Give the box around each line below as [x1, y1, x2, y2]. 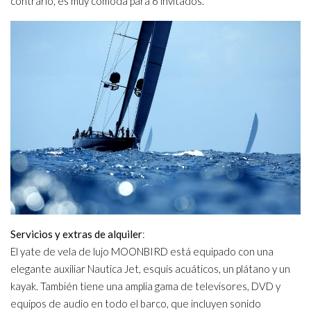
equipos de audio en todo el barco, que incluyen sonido [10, 296, 261, 310]
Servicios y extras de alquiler [10, 227, 142, 240]
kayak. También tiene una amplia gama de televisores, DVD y [10, 279, 280, 292]
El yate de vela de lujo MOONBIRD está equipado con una [10, 244, 274, 258]
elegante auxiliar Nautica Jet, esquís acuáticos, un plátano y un [10, 262, 290, 275]
